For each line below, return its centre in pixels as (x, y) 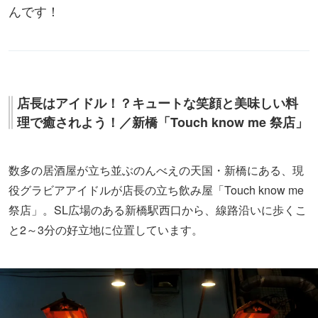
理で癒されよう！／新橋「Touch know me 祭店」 (163, 122)
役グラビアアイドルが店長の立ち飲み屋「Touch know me (156, 190)
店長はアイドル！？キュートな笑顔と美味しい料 (158, 103)
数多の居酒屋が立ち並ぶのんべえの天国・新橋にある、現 (156, 170)
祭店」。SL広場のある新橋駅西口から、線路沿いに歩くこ (158, 209)
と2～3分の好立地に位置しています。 (106, 229)
